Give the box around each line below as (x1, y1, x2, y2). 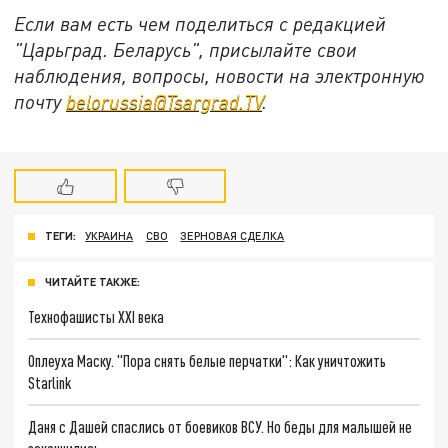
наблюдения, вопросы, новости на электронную (14, 63, 426, 87)
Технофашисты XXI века (28, 307, 165, 327)
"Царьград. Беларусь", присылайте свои (14, 37, 358, 61)
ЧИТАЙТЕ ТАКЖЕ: (45, 275, 140, 289)
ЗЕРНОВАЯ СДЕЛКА (180, 229, 285, 243)
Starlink (28, 372, 72, 392)
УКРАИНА (85, 229, 134, 243)
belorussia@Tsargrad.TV (66, 89, 263, 113)
